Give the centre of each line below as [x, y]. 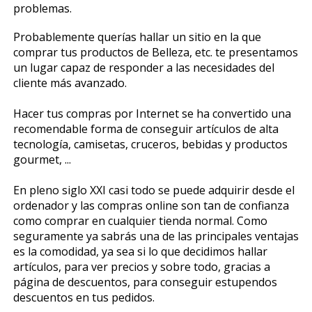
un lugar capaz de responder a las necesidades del [143, 67]
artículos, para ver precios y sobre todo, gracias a [141, 266]
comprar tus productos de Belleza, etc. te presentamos [155, 52]
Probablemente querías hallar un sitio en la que [137, 37]
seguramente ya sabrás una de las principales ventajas [156, 236]
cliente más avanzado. [70, 83]
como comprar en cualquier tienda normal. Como [140, 220]
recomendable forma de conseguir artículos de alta [146, 128]
